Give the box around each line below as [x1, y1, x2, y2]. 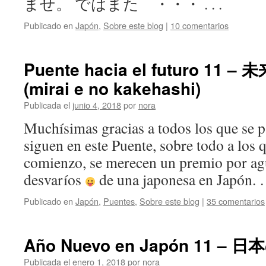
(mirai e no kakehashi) [24, 76, 201, 100]
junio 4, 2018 [72, 99, 121, 111]
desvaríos [24, 169, 85, 189]
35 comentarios [207, 195, 265, 207]
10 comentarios [170, 19, 229, 31]
